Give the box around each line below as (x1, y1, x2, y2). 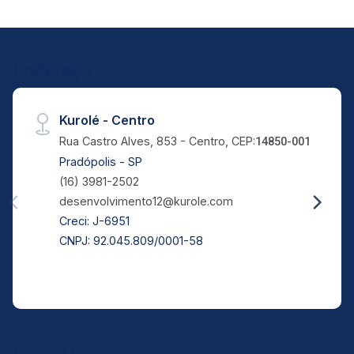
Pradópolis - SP (59, 155, 143, 169)
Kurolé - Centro (59, 112, 156, 129)
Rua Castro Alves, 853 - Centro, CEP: (59, 134, 256, 149)
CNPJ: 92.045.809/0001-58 (59, 234, 204, 248)
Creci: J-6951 (59, 214, 130, 228)
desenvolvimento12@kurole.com (59, 194, 234, 209)
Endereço (13, 59, 93, 82)
